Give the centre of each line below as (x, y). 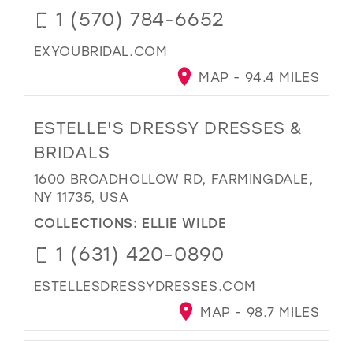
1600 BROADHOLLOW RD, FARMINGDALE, (173, 178)
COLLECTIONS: (88, 222)
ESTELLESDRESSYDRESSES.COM (145, 286)
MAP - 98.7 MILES (258, 312)
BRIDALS (72, 152)
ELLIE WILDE (184, 222)
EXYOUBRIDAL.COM (100, 51)
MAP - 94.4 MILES (257, 77)
